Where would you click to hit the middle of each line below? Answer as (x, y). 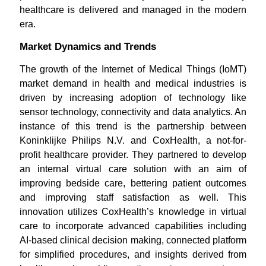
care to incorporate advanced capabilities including (133, 226)
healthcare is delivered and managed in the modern (133, 10)
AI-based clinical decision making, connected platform (133, 240)
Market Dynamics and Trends (88, 47)
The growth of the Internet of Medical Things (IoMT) (133, 69)
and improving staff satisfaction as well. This (133, 197)
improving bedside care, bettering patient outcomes (133, 183)
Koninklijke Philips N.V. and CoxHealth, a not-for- (133, 140)
